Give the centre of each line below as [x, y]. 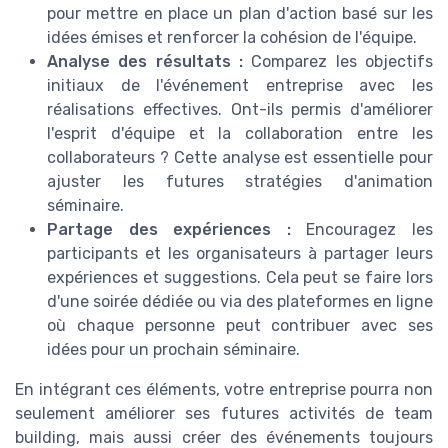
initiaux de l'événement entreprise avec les [240, 85]
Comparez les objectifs [338, 61]
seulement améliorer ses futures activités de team [224, 413]
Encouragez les [362, 229]
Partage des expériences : [169, 229]
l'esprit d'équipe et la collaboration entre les [240, 133]
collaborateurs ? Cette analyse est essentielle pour [240, 157]
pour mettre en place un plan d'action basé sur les [240, 13]
